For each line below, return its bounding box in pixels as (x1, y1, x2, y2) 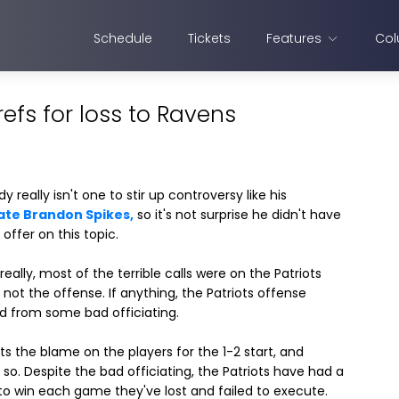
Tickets (188, 29, 231, 47)
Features (266, 29, 322, 47)
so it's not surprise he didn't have (134, 206, 341, 224)
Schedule (94, 29, 152, 47)
